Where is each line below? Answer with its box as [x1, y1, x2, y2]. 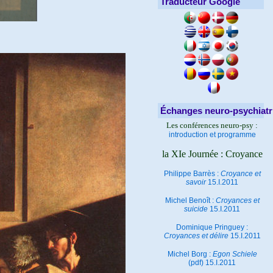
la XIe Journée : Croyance [161, 149, 263, 159]
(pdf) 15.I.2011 [188, 258, 236, 267]
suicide [184, 205, 208, 213]
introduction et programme [168, 130, 256, 139]
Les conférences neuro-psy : [166, 121, 258, 130]
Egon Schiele [212, 250, 257, 258]
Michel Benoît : [165, 196, 216, 205]
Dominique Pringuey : [176, 223, 248, 232]
